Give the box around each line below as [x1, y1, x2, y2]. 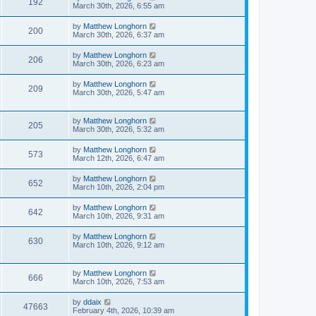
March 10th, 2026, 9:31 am [73, 212, 164, 220]
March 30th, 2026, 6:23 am [73, 59, 164, 68]
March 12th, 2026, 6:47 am [73, 154, 164, 162]
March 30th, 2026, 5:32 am [73, 125, 164, 133]
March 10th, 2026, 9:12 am [73, 241, 164, 249]
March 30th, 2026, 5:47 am [73, 88, 164, 97]
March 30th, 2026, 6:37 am [73, 30, 164, 39]
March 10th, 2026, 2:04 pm [73, 183, 164, 191]
